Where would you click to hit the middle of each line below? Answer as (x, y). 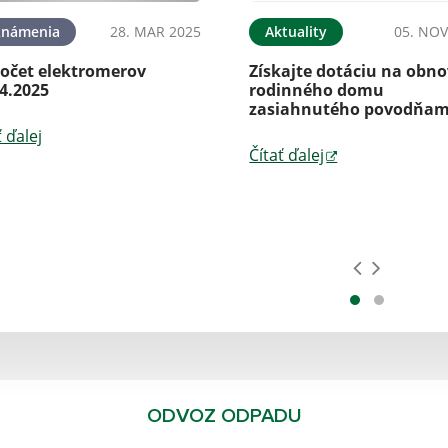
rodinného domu (317, 90)
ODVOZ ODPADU (224, 416)
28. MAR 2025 (156, 32)
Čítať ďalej (287, 155)
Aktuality (296, 32)
